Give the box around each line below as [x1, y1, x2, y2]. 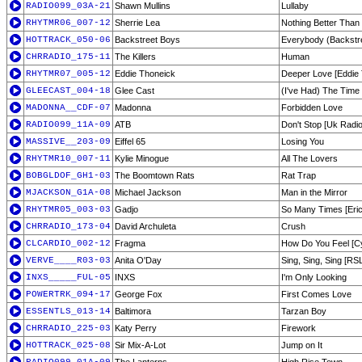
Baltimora [115, 306, 151, 316]
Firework [281, 323, 316, 333]
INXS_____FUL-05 [26, 272, 111, 282]
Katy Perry [115, 323, 157, 333]
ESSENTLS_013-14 [26, 306, 111, 316]
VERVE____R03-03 [26, 255, 111, 265]
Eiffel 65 [115, 137, 145, 146]
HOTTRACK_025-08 [26, 340, 111, 350]
